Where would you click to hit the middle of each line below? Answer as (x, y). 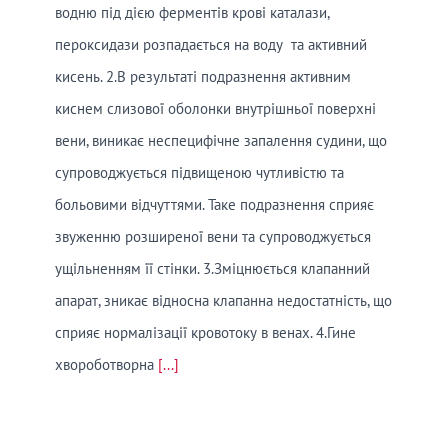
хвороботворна (106, 364)
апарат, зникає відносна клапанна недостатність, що (223, 300)
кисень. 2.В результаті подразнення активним (203, 76)
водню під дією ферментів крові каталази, (192, 12)
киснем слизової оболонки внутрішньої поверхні (215, 108)
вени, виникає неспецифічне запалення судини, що (221, 140)
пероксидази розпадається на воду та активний (213, 44)
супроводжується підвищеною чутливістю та (199, 172)
